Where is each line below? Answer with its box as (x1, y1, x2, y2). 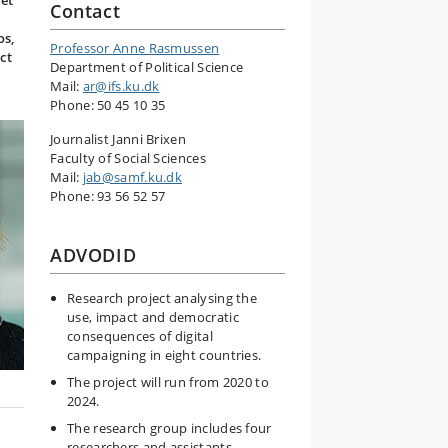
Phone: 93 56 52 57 (50, 187, 166, 205)
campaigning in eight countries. (67, 346, 262, 364)
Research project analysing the (67, 289, 258, 307)
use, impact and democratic (67, 308, 239, 326)
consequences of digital (67, 327, 213, 345)
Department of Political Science (50, 58, 244, 76)
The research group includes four (67, 419, 272, 437)
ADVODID (50, 243, 137, 267)
